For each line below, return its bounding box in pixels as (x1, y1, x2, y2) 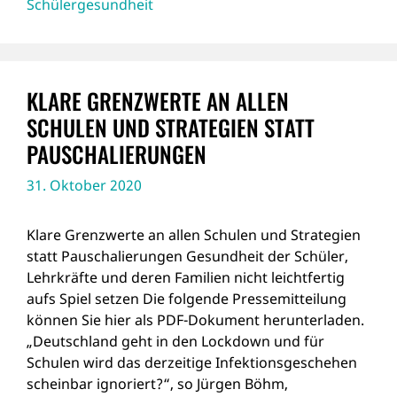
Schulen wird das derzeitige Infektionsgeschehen (27, 353, 357, 372)
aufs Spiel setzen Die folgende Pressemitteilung (27, 289, 346, 308)
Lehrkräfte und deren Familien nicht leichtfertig (27, 268, 345, 287)
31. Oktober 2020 (27, 175, 142, 195)
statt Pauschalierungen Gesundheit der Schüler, (27, 246, 348, 266)
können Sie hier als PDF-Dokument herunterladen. (27, 310, 364, 330)
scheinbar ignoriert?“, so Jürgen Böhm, (27, 374, 288, 393)
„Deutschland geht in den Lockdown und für (27, 331, 324, 351)
